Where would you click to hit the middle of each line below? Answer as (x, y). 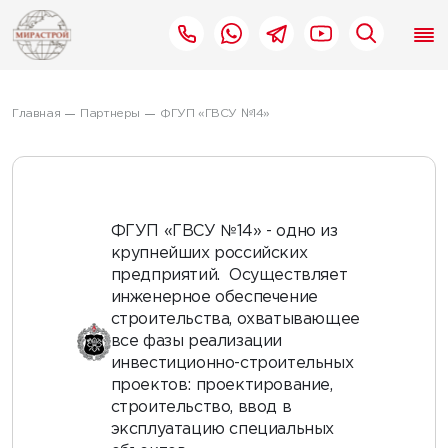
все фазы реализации (196, 341)
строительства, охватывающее (235, 319)
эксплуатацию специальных (222, 429)
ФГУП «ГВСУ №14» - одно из (224, 231)
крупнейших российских (209, 253)
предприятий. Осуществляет (229, 275)
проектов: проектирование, (221, 385)
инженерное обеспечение (214, 297)
